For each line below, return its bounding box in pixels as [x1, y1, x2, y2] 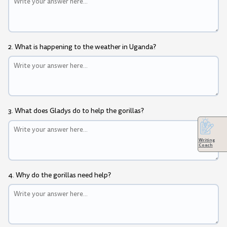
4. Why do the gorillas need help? [8, 170, 111, 180]
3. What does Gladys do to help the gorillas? [8, 106, 144, 116]
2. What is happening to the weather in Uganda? [8, 42, 156, 52]
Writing [198, 137, 215, 143]
